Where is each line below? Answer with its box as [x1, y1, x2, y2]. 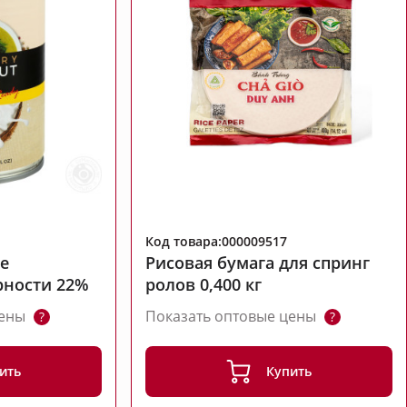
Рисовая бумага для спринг [145, 252, 371, 274]
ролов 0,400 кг [145, 273, 263, 296]
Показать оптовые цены [145, 306, 321, 327]
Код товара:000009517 [145, 233, 288, 251]
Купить [266, 362, 313, 381]
